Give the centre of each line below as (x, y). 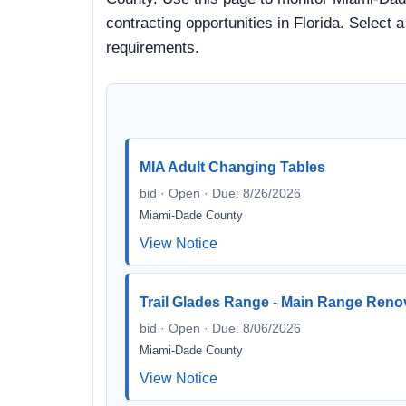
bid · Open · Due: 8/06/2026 (220, 328)
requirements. (153, 48)
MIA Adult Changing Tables (232, 167)
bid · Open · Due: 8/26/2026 (220, 193)
